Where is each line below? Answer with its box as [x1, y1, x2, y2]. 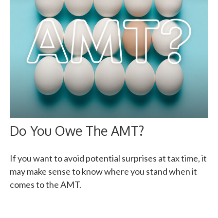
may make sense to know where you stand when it [10, 165, 197, 177]
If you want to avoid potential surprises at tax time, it [10, 152, 207, 163]
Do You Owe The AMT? [10, 122, 144, 139]
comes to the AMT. [10, 179, 81, 190]
